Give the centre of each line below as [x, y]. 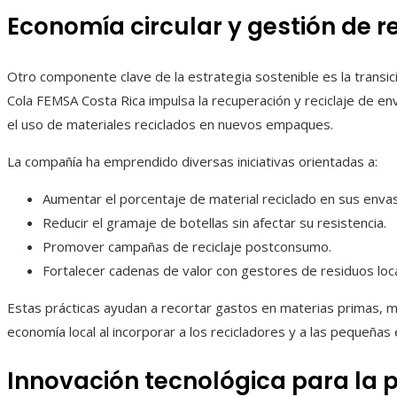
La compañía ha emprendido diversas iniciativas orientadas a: [192, 162]
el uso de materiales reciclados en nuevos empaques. [170, 125]
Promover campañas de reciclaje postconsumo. [187, 247]
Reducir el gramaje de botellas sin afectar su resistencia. [214, 223]
